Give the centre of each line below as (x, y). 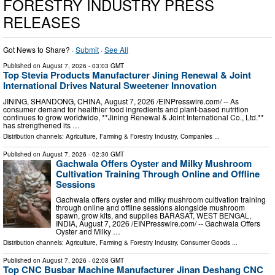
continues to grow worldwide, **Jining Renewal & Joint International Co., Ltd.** (134, 117)
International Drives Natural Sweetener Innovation (110, 86)
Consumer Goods (205, 243)
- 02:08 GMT (105, 261)
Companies (196, 136)
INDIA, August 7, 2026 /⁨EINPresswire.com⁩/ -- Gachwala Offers (158, 223)
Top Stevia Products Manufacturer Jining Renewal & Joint (127, 75)
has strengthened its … (41, 125)
